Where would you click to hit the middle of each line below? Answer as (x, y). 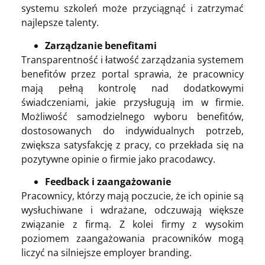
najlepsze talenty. (60, 23)
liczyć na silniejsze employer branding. (106, 253)
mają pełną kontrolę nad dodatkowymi (132, 88)
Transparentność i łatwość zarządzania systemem (132, 59)
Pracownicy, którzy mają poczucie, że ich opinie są (132, 196)
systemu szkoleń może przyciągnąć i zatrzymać (132, 9)
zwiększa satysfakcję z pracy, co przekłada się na (132, 145)
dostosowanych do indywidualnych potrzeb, (132, 130)
